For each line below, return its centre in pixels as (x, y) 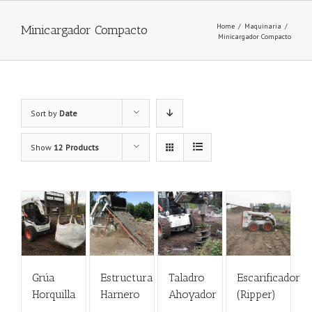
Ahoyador (192, 295)
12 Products (76, 147)
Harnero (120, 295)
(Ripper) (256, 295)
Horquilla (54, 295)
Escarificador (268, 278)
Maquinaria (263, 26)
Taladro (186, 278)
